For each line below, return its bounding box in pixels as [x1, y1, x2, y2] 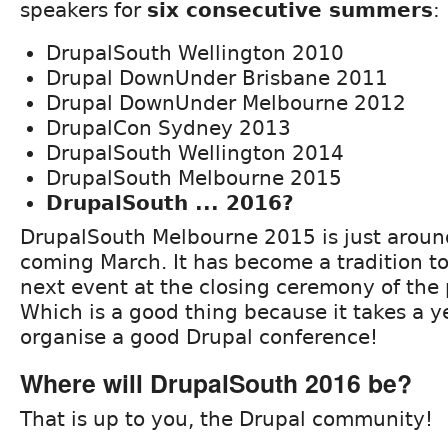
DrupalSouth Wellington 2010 [46, 40, 344, 65]
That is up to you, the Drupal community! [20, 406, 433, 431]
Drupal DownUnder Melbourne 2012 [46, 90, 406, 115]
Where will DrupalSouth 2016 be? [20, 364, 412, 401]
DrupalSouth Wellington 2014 [46, 140, 344, 165]
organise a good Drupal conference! [20, 324, 378, 349]
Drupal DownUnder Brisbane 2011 [46, 65, 388, 90]
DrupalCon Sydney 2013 [46, 115, 291, 140]
